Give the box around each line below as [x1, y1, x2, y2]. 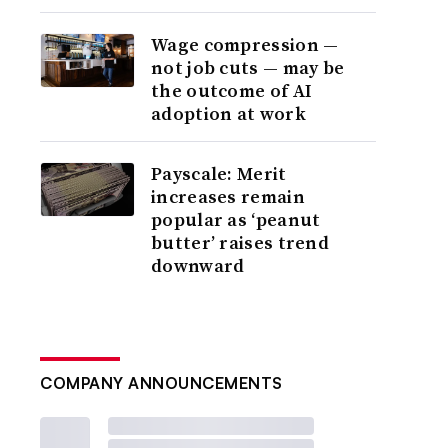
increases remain [151, 184, 305, 209]
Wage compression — [151, 32, 339, 57]
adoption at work [151, 101, 306, 126]
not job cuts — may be [151, 55, 345, 80]
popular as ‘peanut [151, 207, 321, 232]
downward [151, 253, 245, 278]
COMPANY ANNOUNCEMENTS [40, 373, 283, 393]
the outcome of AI [151, 78, 313, 103]
